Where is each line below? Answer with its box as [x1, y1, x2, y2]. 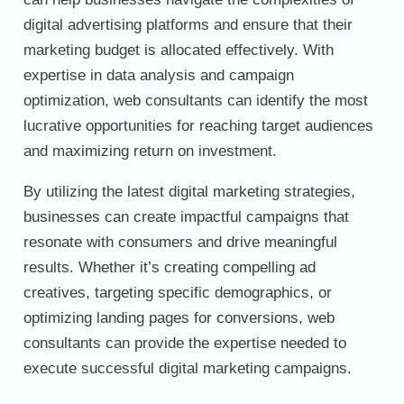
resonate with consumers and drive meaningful [23, 233, 337, 251]
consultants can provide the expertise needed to [23, 334, 346, 352]
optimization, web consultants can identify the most [23, 91, 368, 109]
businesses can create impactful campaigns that [23, 207, 349, 225]
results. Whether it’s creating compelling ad [23, 258, 316, 276]
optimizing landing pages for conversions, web [23, 308, 335, 326]
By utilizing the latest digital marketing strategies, [23, 182, 355, 200]
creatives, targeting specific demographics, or [23, 283, 332, 301]
